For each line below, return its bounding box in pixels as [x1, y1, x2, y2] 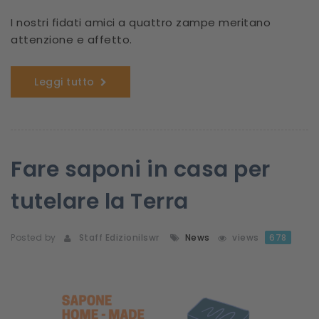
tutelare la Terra [11, 187, 189, 217]
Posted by [11, 231, 56, 244]
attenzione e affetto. [11, 32, 132, 48]
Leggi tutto [34, 75, 95, 90]
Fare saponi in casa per [11, 155, 271, 185]
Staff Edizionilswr [73, 231, 159, 244]
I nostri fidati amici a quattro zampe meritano [11, 15, 271, 31]
